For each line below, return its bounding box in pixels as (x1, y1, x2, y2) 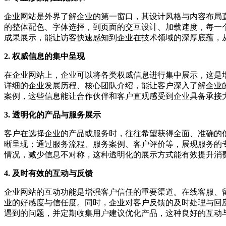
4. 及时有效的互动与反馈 (4, 169, 93, 178)
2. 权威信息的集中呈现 (4, 52, 85, 61)
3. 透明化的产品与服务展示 (4, 110, 101, 120)
